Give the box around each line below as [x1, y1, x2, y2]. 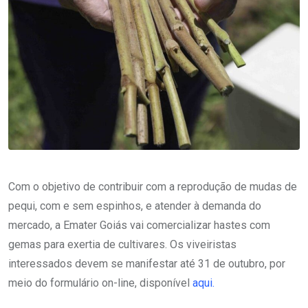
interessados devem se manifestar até [8, 257, 195, 271]
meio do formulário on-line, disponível [8, 276, 192, 290]
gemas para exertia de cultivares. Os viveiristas [8, 238, 236, 252]
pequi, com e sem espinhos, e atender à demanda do [8, 199, 261, 213]
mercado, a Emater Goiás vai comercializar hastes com [8, 219, 270, 232]
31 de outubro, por [198, 257, 285, 271]
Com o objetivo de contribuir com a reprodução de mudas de [8, 180, 297, 194]
